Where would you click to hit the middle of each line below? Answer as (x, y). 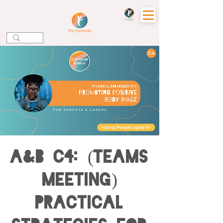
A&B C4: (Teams (80, 157)
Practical (80, 202)
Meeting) (80, 179)
